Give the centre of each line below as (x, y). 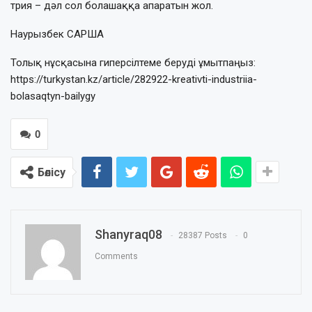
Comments (116, 256)
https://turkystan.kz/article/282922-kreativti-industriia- (134, 79)
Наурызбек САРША (57, 34)
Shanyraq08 (128, 234)
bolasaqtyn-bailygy (53, 96)
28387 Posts (203, 235)
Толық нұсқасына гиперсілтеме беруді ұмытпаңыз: (133, 62)
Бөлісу (52, 172)
